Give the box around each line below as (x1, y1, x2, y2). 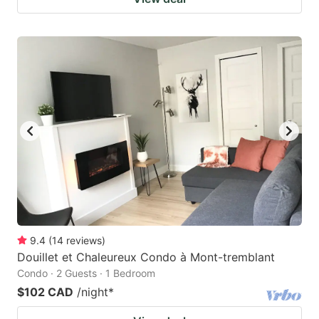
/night (77, 285, 108, 300)
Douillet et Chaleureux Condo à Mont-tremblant (17, 250, 275, 265)
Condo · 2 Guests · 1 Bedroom (17, 267, 155, 280)
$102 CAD (17, 285, 73, 300)
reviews (66, 234, 102, 247)
